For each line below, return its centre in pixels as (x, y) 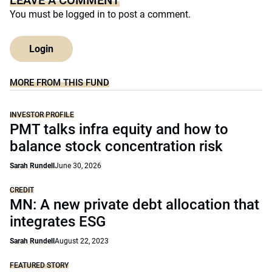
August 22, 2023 (82, 241)
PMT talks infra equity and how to (119, 129)
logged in (85, 14)
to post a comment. (148, 14)
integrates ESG (58, 222)
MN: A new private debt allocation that (134, 205)
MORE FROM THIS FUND (59, 83)
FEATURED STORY (39, 265)
